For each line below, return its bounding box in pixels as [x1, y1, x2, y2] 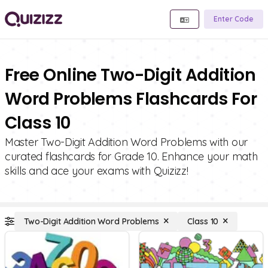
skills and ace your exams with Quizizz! [5, 164, 188, 178]
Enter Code [214, 14, 254, 23]
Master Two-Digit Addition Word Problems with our [5, 135, 248, 149]
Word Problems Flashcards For [5, 87, 257, 111]
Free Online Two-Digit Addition [5, 63, 256, 87]
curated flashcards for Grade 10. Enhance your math [5, 150, 258, 163]
